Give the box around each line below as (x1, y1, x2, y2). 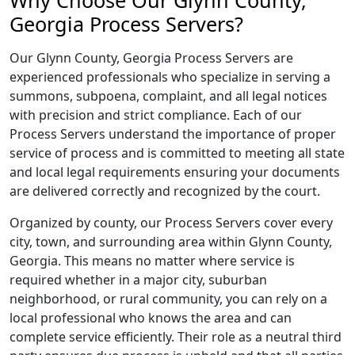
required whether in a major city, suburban (10, 271, 267, 288)
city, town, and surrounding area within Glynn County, (10, 233, 332, 250)
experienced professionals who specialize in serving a (10, 68, 330, 86)
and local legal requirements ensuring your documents (10, 163, 340, 181)
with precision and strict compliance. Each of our (10, 106, 302, 124)
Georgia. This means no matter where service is (10, 252, 295, 269)
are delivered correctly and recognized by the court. (10, 182, 320, 200)
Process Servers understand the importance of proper (10, 125, 336, 143)
